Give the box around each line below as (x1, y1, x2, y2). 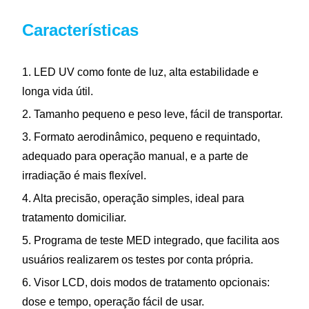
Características (22, 20, 139, 39)
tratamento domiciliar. (22, 211, 126, 223)
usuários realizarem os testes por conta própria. (22, 253, 253, 266)
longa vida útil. (22, 85, 93, 97)
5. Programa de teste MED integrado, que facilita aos (22, 234, 279, 246)
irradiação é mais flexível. (22, 169, 146, 181)
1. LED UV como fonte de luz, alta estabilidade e (22, 66, 259, 78)
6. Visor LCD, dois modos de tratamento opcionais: (22, 276, 270, 288)
